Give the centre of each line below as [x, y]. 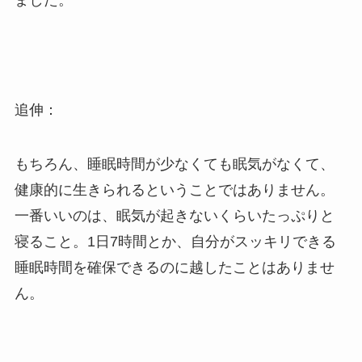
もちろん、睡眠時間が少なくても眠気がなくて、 [174, 164]
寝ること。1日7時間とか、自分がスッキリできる [175, 242]
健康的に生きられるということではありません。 [174, 190]
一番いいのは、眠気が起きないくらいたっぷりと [174, 216]
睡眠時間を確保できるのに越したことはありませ [174, 268]
